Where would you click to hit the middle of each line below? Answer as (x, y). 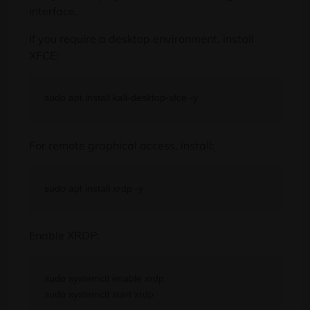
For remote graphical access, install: (122, 146)
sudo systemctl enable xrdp (104, 278)
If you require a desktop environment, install (142, 39)
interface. (53, 11)
